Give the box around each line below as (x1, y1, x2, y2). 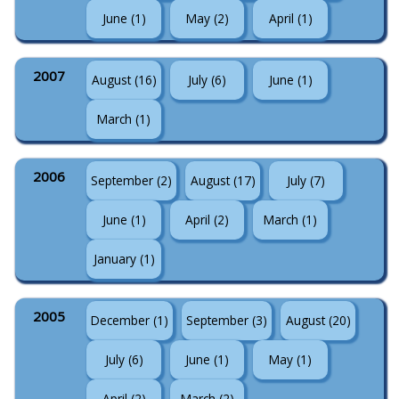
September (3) (186, 312, 268, 329)
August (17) (190, 172, 256, 189)
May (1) (269, 351, 313, 368)
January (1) (93, 250, 155, 267)
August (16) (91, 71, 157, 88)
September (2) (91, 172, 173, 189)
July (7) (287, 172, 326, 189)
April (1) (268, 10, 313, 27)
